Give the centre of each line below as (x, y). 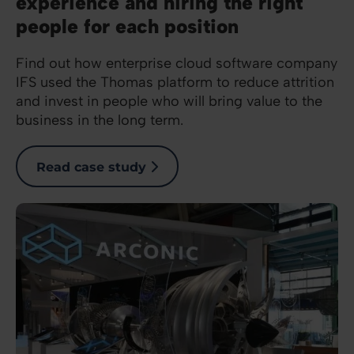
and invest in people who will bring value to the (169, 101)
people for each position (127, 26)
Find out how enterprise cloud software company (177, 63)
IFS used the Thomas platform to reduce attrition (175, 82)
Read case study (91, 167)
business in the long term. (100, 120)
